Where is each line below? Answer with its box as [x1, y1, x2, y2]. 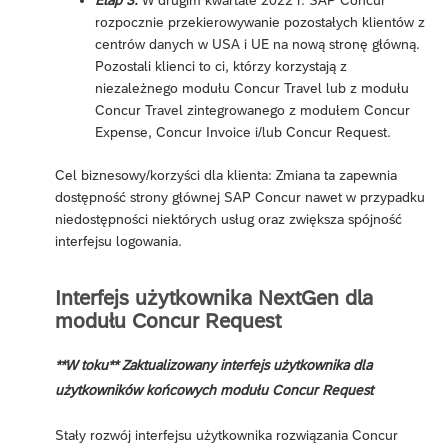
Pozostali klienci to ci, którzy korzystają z [95, 58, 347, 75]
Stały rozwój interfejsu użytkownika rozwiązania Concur [55, 426, 398, 443]
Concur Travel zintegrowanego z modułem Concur [95, 102, 410, 119]
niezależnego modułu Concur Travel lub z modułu [95, 80, 409, 97]
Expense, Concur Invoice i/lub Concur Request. [95, 124, 391, 141]
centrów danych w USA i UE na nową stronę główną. [95, 36, 420, 53]
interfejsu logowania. [55, 233, 182, 250]
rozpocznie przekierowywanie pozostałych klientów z [95, 14, 425, 31]
